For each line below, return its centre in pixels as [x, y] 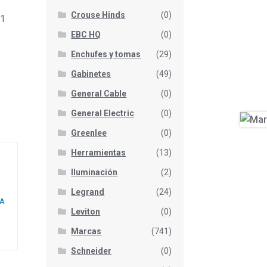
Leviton [86, 212]
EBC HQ [86, 35]
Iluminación [94, 173]
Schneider [91, 251]
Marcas [86, 232]
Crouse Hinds [98, 15]
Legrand [88, 192]
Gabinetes [91, 74]
